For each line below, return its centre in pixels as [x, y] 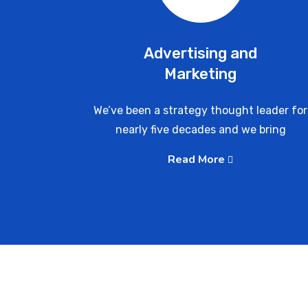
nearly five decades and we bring [200, 130]
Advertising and [201, 53]
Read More [198, 159]
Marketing [201, 74]
